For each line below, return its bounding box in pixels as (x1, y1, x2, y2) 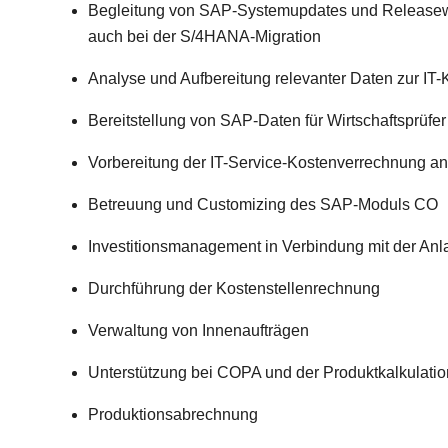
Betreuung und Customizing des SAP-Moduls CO (88, 196, 438, 213)
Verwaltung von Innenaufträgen (88, 322, 309, 339)
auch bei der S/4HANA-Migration (88, 28, 321, 45)
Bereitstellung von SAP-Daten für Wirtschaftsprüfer (88, 112, 446, 129)
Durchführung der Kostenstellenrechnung (88, 280, 380, 297)
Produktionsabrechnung (88, 406, 258, 423)
